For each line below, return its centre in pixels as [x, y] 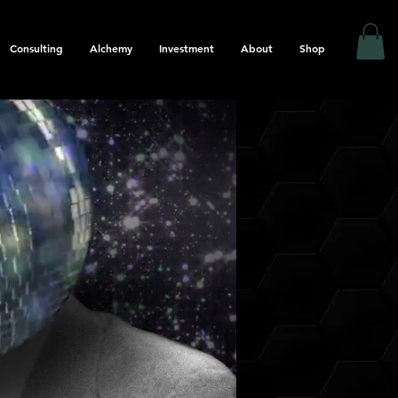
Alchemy [111, 48]
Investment [187, 48]
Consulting [36, 48]
